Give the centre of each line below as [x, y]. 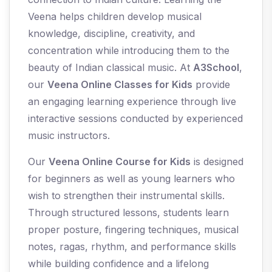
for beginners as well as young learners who [131, 179]
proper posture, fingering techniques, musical [133, 230]
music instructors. [69, 136]
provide [211, 85]
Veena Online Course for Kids [120, 162]
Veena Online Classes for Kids [120, 85]
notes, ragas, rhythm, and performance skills [132, 247]
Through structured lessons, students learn [128, 213]
